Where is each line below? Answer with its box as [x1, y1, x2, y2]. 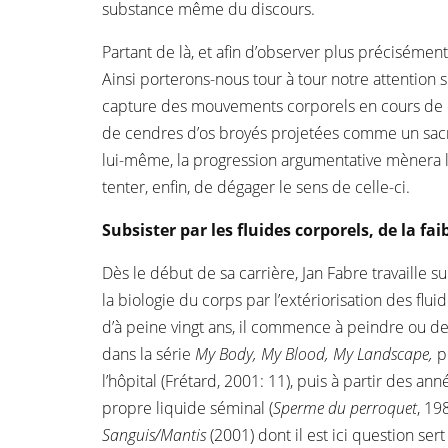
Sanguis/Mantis [102, 424, 206, 446]
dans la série [102, 343, 195, 365]
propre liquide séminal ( [102, 397, 273, 419]
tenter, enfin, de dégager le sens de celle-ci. [102, 176, 410, 198]
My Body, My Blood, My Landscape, [195, 343, 433, 365]
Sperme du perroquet [273, 397, 417, 419]
